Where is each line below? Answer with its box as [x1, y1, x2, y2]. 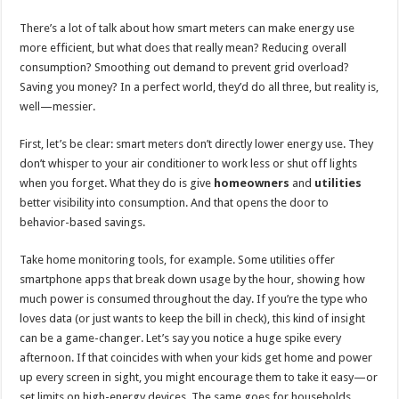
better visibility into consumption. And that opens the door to [20, 196, 330, 210]
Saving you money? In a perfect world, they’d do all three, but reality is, [20, 80, 379, 94]
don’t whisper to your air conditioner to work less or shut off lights [20, 157, 358, 171]
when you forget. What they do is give [20, 176, 215, 191]
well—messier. [20, 100, 96, 114]
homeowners [214, 176, 290, 191]
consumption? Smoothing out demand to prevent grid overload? [20, 61, 350, 75]
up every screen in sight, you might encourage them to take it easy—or [20, 370, 379, 385]
